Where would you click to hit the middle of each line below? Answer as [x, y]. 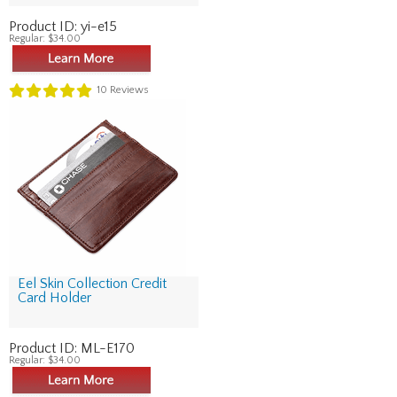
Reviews [128, 90]
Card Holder [54, 298]
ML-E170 [108, 348]
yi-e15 [99, 27]
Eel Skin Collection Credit [92, 284]
